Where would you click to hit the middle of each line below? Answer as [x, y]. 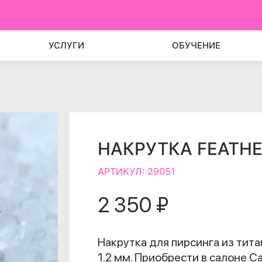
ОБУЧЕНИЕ [196, 45]
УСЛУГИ [66, 45]
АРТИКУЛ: [123, 171]
